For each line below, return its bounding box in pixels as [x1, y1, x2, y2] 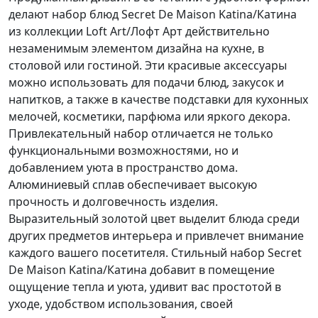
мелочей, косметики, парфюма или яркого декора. [9, 109, 290, 125]
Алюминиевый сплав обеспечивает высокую [9, 177, 257, 193]
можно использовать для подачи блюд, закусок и [9, 75, 284, 91]
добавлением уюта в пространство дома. [9, 160, 238, 176]
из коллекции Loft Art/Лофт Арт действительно [9, 23, 270, 40]
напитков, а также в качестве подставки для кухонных [9, 92, 308, 108]
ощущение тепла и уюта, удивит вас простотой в [9, 279, 281, 295]
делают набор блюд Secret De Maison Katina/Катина [9, 6, 297, 23]
